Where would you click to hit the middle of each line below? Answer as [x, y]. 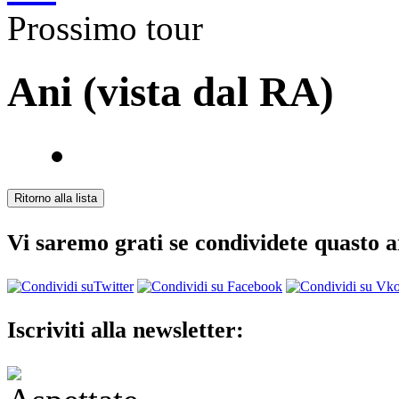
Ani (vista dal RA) [171, 91]
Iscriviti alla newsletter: [126, 330]
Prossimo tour [105, 28]
